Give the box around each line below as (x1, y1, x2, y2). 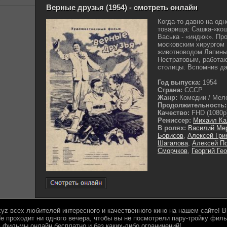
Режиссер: (158, 117, 193, 124)
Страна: (158, 86, 182, 94)
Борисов (158, 132, 183, 139)
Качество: (158, 109, 190, 117)
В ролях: (158, 124, 186, 132)
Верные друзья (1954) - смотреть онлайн (46, 3, 198, 12)
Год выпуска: (158, 79, 201, 86)
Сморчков (158, 147, 187, 155)
